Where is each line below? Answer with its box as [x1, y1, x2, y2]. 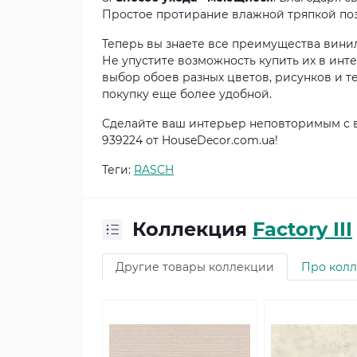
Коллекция [132, 218, 253, 241]
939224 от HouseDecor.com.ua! [102, 133, 278, 147]
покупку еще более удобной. [102, 87, 272, 101]
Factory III [253, 218, 352, 241]
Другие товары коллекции [116, 260, 274, 274]
